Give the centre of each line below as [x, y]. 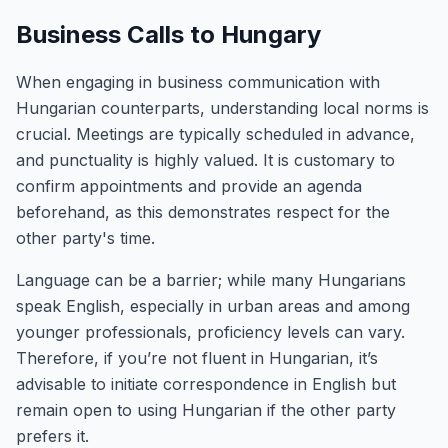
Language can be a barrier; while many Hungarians [211, 280]
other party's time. [85, 238]
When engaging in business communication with [198, 82]
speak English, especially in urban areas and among [213, 306]
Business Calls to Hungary [168, 34]
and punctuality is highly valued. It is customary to [205, 160]
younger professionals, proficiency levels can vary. [210, 332]
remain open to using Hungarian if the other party [206, 410]
